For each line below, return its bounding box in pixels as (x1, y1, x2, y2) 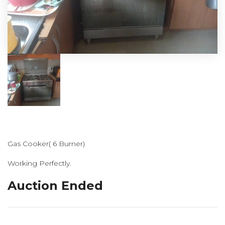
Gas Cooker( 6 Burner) (8, 139, 85, 149)
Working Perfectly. (8, 159, 71, 168)
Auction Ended (8, 178, 103, 193)
